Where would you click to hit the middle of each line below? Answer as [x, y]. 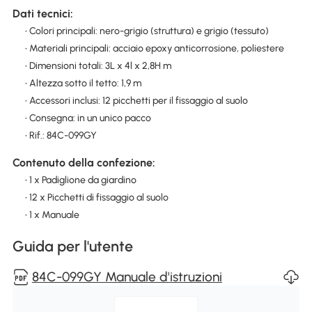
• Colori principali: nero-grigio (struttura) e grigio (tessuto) [147, 31]
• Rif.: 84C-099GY [61, 135]
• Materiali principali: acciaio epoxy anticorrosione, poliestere [154, 48]
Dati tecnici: [42, 13]
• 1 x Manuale [52, 215]
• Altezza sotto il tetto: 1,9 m [83, 83]
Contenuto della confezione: [84, 163]
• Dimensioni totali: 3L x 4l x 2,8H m [98, 65]
